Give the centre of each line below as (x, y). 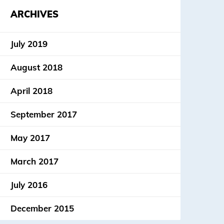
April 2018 (31, 91)
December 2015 (42, 208)
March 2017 (34, 161)
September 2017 (44, 114)
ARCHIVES (34, 14)
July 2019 (29, 44)
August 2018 (36, 67)
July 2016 (29, 185)
